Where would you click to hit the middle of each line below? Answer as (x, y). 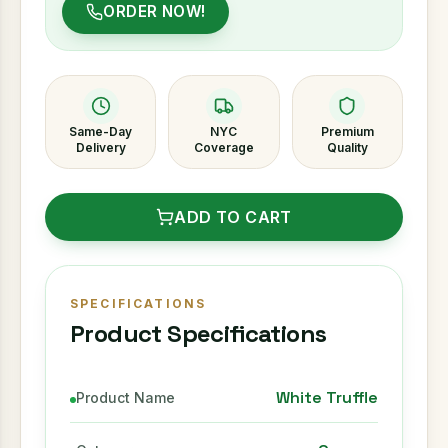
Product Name (125, 397)
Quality (347, 147)
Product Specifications (198, 333)
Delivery (100, 147)
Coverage (223, 147)
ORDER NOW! (154, 11)
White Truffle (327, 397)
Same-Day (101, 131)
